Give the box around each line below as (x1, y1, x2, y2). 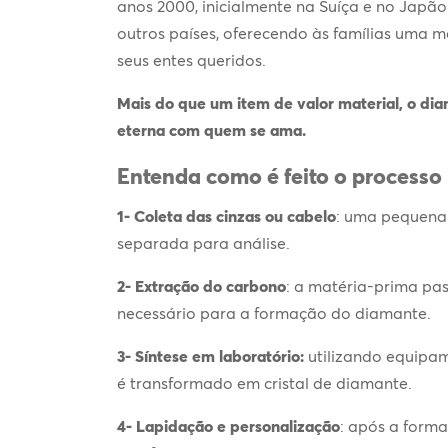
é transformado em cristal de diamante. (117, 372, 412, 393)
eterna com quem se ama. (117, 119, 306, 140)
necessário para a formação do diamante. (117, 302, 431, 323)
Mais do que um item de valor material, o (117, 92, 420, 113)
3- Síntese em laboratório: (117, 345, 308, 366)
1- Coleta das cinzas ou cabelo (117, 205, 336, 226)
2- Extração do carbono (117, 275, 286, 296)
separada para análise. (117, 232, 290, 253)
